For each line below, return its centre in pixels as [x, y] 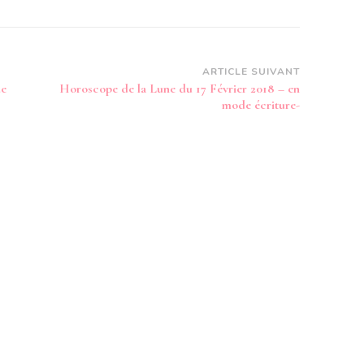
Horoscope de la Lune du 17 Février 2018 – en [180, 89]
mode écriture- [261, 105]
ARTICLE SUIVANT [251, 71]
